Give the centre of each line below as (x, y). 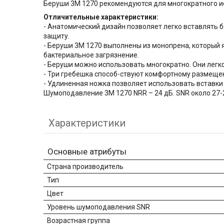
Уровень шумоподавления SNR (98, 207)
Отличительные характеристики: (101, 17)
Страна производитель (85, 167)
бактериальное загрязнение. (91, 55)
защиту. (56, 36)
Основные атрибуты (87, 152)
